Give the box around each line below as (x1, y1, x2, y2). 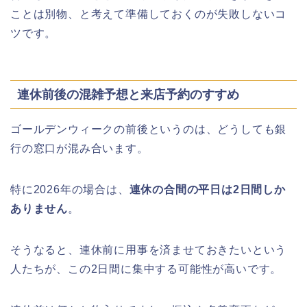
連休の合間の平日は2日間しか (129, 184, 286, 196)
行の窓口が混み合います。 (10, 143, 149, 155)
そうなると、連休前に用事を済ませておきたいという (10, 244, 287, 256)
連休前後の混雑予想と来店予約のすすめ (17, 87, 239, 102)
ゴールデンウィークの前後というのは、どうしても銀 (10, 123, 287, 136)
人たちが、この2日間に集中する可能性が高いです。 (10, 263, 282, 275)
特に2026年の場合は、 (10, 184, 130, 196)
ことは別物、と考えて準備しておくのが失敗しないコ (10, 8, 287, 20)
